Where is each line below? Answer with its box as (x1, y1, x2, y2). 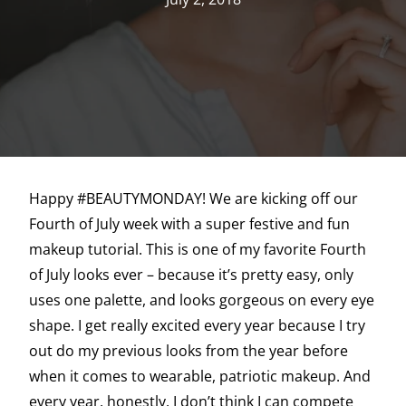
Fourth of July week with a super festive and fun (29, 214, 350, 235)
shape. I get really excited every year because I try (29, 315, 365, 336)
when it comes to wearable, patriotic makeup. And (29, 366, 371, 387)
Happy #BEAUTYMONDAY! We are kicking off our (29, 188, 358, 209)
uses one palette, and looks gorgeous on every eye (29, 290, 374, 311)
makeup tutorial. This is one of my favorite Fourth (29, 239, 366, 260)
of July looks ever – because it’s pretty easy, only (29, 265, 353, 285)
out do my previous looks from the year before (29, 341, 348, 362)
